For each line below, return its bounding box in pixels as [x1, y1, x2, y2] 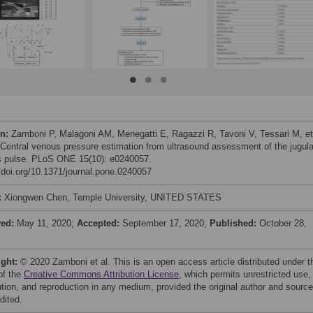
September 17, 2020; [122, 218, 210, 228]
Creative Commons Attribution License [24, 269, 179, 279]
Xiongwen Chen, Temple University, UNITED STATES [4, 192, 221, 203]
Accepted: [77, 218, 122, 228]
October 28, [259, 218, 307, 228]
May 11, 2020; [17, 218, 77, 228]
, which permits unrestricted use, [179, 269, 311, 279]
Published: [210, 218, 259, 228]
